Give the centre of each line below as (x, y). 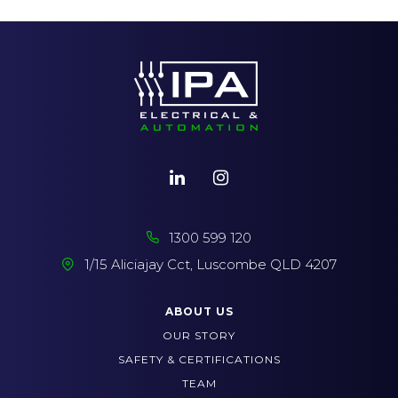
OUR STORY (199, 336)
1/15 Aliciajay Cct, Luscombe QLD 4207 (210, 264)
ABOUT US (199, 311)
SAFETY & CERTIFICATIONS (199, 360)
